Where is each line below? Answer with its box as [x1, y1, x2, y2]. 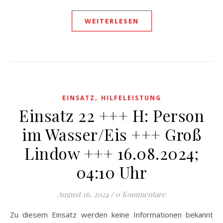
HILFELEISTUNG [101, 94, 161, 102]
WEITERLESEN [84, 16, 139, 25]
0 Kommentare [115, 189, 166, 199]
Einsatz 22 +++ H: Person [19, 105, 204, 126]
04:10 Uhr [76, 161, 147, 183]
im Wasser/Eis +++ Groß [22, 123, 201, 145]
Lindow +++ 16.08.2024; [24, 142, 199, 164]
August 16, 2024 [57, 189, 109, 199]
